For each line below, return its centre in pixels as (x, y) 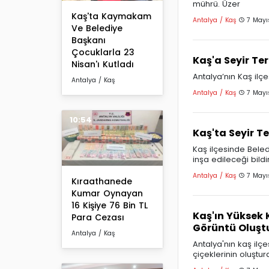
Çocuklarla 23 (103, 52)
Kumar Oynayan (107, 194)
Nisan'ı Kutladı (103, 64)
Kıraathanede (102, 182)
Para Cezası (98, 218)
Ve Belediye (97, 28)
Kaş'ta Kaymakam (111, 16)
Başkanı (89, 40)
